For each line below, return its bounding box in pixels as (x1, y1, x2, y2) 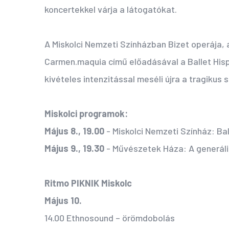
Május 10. (44, 195, 82, 207)
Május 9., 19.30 (44, 143, 104, 154)
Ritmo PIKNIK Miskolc (44, 177, 132, 189)
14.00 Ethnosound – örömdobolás (44, 212, 175, 224)
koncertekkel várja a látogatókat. (44, 4, 177, 15)
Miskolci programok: (44, 108, 128, 120)
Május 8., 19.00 (44, 125, 104, 137)
